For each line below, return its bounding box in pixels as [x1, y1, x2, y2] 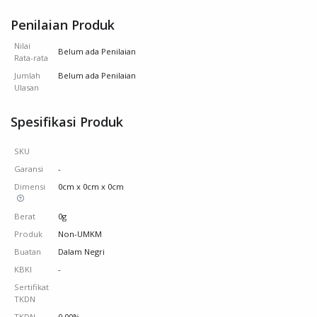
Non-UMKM [57, 228, 102, 239]
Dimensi [13, 180, 45, 192]
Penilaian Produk [11, 16, 115, 33]
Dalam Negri [57, 246, 105, 257]
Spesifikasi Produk [11, 113, 123, 130]
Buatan [13, 246, 41, 257]
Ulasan [13, 81, 39, 93]
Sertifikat [13, 281, 49, 292]
